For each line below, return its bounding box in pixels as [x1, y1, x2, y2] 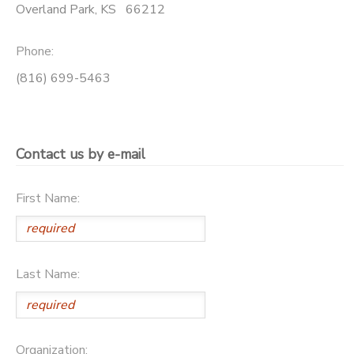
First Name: [16, 189, 80, 207]
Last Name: [16, 265, 80, 283]
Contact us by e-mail [16, 145, 145, 164]
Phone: [16, 43, 54, 61]
